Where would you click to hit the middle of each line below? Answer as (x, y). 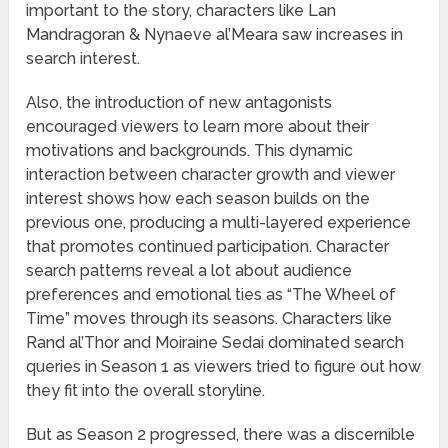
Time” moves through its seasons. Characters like (209, 319)
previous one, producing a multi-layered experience (219, 223)
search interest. (83, 59)
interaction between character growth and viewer (211, 175)
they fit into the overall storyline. (146, 391)
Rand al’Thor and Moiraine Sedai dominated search (215, 343)
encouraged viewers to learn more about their (198, 127)
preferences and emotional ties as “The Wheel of (211, 295)
